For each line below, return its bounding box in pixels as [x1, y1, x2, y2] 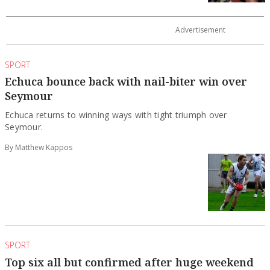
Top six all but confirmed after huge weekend [5, 245, 254, 260]
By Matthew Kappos [5, 133, 72, 144]
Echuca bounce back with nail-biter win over [5, 65, 247, 80]
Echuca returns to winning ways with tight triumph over [5, 100, 227, 112]
